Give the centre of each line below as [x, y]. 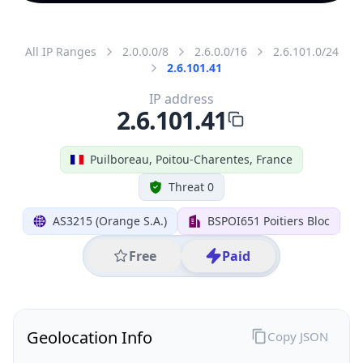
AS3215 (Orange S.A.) [110, 220]
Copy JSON [297, 336]
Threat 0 [191, 186]
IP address [181, 98]
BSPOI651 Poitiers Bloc [269, 220]
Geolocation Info [90, 337]
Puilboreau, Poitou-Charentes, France [191, 159]
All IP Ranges [60, 51]
